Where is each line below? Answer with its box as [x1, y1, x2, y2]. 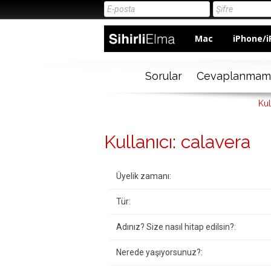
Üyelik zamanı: [116, 171, 171, 181]
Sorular [145, 70, 182, 83]
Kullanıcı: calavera [104, 131, 250, 153]
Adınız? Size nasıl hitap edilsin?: [116, 222, 236, 232]
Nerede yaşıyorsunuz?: [116, 247, 203, 258]
